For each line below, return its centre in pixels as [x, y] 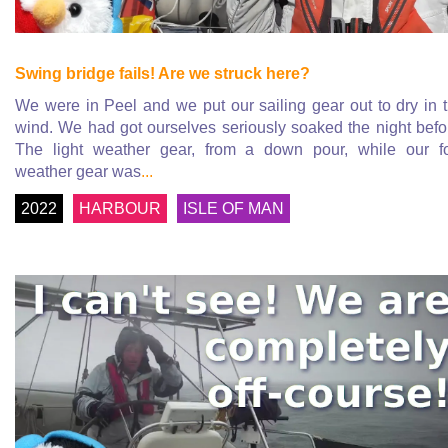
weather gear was [78, 171]
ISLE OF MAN [233, 208]
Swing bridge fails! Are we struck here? [162, 73]
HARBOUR [120, 208]
